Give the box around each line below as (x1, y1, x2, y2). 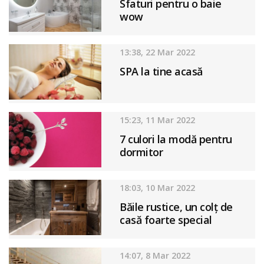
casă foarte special (120, 212, 212, 227)
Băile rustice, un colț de (120, 199, 233, 214)
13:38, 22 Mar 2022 (120, 46, 196, 58)
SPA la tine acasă (120, 64, 203, 78)
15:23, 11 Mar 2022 (120, 114, 196, 126)
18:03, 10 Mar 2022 (120, 181, 196, 193)
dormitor (120, 144, 163, 159)
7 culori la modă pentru (120, 131, 232, 146)
